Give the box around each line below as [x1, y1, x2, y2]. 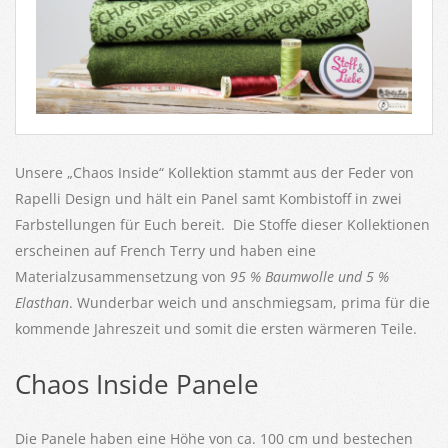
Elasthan [15, 292, 69, 312]
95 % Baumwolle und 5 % [230, 266, 389, 286]
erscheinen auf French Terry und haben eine [15, 240, 316, 260]
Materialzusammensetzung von [15, 266, 230, 286]
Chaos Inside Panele [15, 365, 259, 402]
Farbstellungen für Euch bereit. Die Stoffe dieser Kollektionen [15, 214, 430, 234]
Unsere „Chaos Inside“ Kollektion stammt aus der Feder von [15, 162, 414, 182]
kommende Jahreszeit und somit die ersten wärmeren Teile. [15, 318, 417, 338]
